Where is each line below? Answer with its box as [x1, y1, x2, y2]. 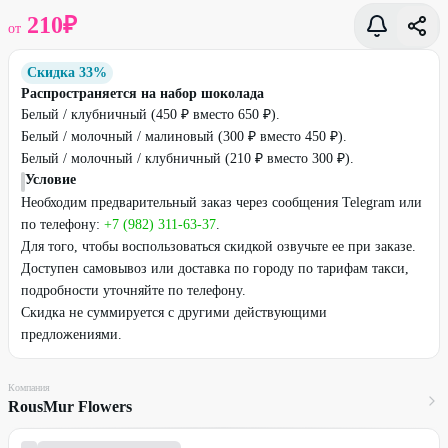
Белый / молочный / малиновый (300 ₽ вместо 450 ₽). [21, 129, 347, 144]
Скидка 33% [27, 65, 107, 80]
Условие [25, 172, 76, 187]
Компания [8, 382, 50, 393]
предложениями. [21, 327, 122, 342]
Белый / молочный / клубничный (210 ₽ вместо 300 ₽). [21, 151, 354, 166]
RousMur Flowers [8, 398, 132, 415]
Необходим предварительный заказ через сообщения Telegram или [21, 195, 422, 210]
